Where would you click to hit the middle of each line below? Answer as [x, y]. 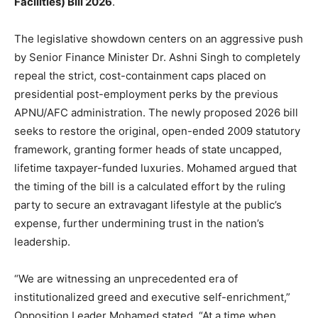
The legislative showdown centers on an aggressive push [159, 38]
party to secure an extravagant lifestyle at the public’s [148, 204]
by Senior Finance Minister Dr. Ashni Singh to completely [157, 57]
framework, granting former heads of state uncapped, [148, 149]
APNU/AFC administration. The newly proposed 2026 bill [156, 112]
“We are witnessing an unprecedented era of [126, 278]
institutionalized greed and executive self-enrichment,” [152, 297]
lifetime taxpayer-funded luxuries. [99, 168]
